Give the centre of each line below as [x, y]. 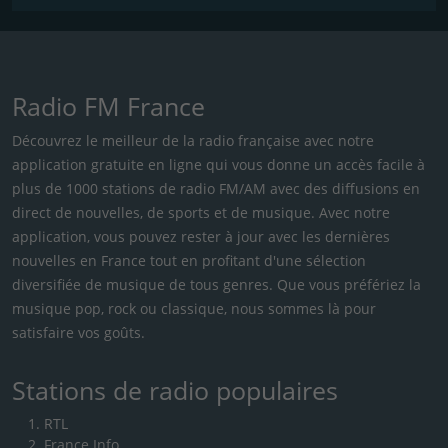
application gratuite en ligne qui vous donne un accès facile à [218, 164]
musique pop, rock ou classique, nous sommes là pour [194, 308]
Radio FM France [108, 105]
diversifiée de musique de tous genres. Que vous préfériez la [216, 284]
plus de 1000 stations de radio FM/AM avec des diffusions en [216, 188]
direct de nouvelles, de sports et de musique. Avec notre [201, 212]
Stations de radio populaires [175, 389]
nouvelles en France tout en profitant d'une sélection [189, 260]
